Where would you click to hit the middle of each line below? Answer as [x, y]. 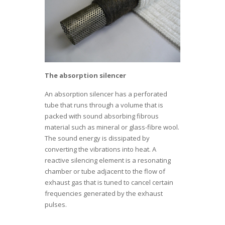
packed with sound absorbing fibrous [102, 116]
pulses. [56, 204]
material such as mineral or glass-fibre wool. [112, 127]
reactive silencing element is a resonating [108, 160]
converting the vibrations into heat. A [100, 149]
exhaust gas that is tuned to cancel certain [109, 182]
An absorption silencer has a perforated [106, 94]
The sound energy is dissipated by [97, 138]
